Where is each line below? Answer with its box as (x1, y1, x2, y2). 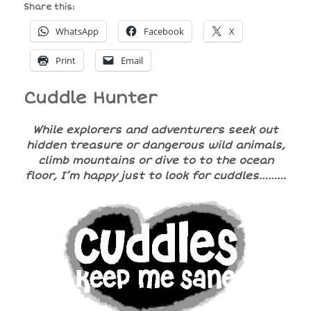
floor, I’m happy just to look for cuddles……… (25, 169, 286, 183)
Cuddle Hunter (23, 88, 158, 109)
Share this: (23, 2, 74, 13)
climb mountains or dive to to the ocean (37, 154, 274, 167)
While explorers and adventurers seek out (33, 124, 278, 137)
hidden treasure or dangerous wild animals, (26, 139, 285, 152)
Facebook (143, 25, 184, 38)
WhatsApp (55, 25, 99, 38)
